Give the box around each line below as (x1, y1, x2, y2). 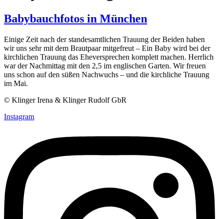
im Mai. (4, 79, 32, 88)
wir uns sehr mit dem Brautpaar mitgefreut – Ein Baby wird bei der (4, 44, 210, 52)
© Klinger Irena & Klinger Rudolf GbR (4, 95, 129, 104)
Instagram (4, 112, 34, 121)
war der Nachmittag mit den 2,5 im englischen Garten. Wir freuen (4, 61, 206, 70)
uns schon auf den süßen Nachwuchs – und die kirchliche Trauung (4, 70, 209, 79)
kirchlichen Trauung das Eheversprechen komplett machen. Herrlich (4, 52, 214, 61)
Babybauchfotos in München (4, 12, 147, 25)
